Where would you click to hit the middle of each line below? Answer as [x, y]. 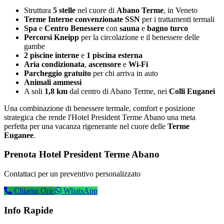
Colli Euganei [192, 91]
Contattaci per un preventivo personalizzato [72, 174]
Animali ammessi [53, 82]
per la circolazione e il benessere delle [139, 37]
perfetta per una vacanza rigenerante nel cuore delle [86, 126]
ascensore [105, 64]
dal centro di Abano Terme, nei [118, 91]
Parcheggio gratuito [57, 73]
